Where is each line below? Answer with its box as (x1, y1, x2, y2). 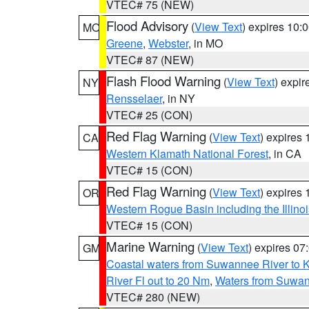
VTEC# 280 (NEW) (106, 289, 200, 305)
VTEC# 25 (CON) (106, 107, 192, 123)
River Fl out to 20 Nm (106, 272, 210, 288)
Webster (148, 35, 188, 51)
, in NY (162, 90, 195, 106)
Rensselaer (106, 90, 162, 106)
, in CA (268, 146, 301, 161)
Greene (106, 35, 143, 51)
